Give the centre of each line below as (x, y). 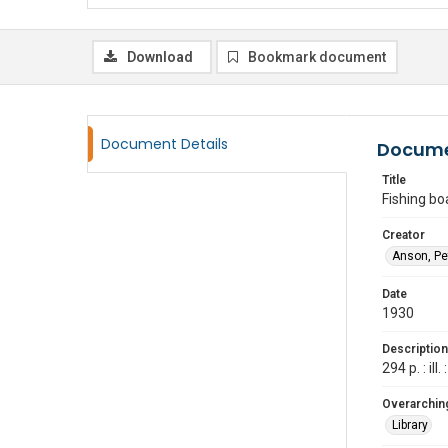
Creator (403, 235)
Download (160, 57)
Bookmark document (317, 57)
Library (410, 425)
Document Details (164, 144)
